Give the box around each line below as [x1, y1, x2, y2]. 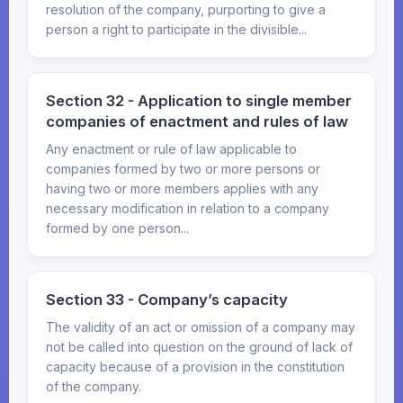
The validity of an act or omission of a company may [46, 319, 355, 335]
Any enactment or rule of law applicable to [46, 141, 297, 157]
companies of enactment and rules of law [46, 112, 348, 130]
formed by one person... [46, 220, 189, 236]
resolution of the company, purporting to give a [46, 2, 326, 17]
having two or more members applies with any [46, 181, 318, 196]
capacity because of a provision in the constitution [46, 359, 345, 374]
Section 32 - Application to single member [46, 92, 352, 110]
